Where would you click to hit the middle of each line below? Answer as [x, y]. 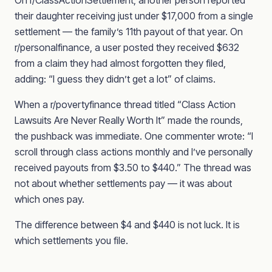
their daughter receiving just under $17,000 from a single [134, 16]
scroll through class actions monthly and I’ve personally [134, 152]
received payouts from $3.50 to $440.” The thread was [133, 168]
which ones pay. [49, 199]
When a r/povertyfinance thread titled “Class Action [125, 104]
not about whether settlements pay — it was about [123, 183]
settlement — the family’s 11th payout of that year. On [129, 32]
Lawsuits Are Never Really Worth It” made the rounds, [129, 120]
